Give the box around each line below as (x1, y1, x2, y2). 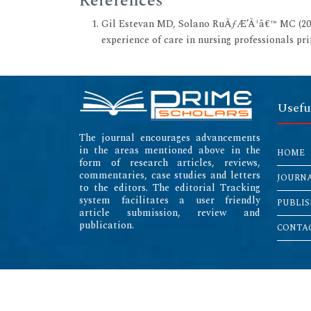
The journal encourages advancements (79, 130, 260, 145)
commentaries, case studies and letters (79, 167, 260, 183)
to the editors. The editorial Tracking (79, 180, 260, 195)
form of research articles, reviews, (79, 155, 260, 170)
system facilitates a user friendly (79, 192, 260, 208)
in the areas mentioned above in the (79, 142, 260, 158)
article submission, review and (79, 205, 260, 220)
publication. (79, 217, 134, 233)
